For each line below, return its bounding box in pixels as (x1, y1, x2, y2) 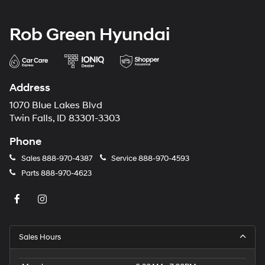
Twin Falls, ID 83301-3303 (9, 113, 120, 125)
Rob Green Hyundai (9, 24, 170, 46)
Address (9, 81, 50, 95)
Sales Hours (19, 232, 61, 243)
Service (109, 154, 138, 164)
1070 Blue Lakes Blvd (9, 100, 102, 112)
